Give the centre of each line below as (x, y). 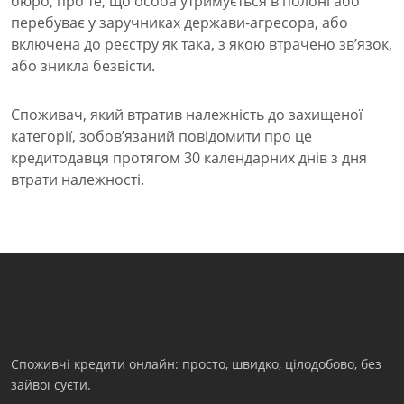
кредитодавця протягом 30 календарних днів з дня (189, 158)
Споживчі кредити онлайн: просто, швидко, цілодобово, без (196, 364)
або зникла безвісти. (83, 66)
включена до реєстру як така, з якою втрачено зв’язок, (202, 45)
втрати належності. (78, 180)
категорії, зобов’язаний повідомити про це (161, 137)
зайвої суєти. (51, 385)
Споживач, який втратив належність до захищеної (187, 115)
